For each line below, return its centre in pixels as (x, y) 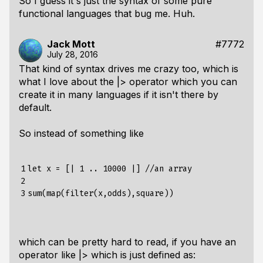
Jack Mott (71, 44)
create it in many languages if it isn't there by (119, 95)
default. (35, 107)
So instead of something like (81, 133)
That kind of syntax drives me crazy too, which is (129, 69)
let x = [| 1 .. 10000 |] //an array (110, 169)
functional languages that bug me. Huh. (107, 14)
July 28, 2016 (73, 54)
